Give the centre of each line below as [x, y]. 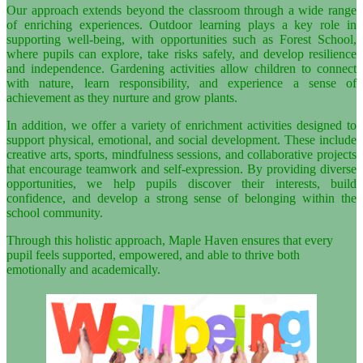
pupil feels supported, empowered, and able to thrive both [153, 254]
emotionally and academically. [83, 269]
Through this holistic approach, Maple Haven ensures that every [170, 240]
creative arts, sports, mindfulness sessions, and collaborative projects [181, 154]
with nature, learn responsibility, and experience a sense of [181, 83]
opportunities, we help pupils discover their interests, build [181, 183]
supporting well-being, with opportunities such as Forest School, [181, 39]
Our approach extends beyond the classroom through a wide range [181, 10]
